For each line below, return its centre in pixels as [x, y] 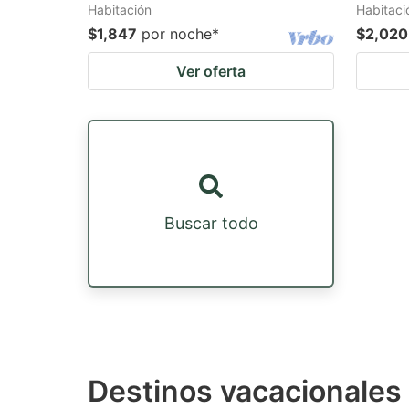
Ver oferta [211, 71]
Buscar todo [211, 223]
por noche [177, 34]
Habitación [120, 10]
